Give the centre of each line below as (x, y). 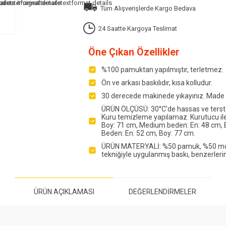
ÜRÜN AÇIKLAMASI (64, 192)
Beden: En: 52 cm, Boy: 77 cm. (148, 133)
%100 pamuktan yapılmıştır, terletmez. (162, 70)
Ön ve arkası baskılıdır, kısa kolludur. (157, 83)
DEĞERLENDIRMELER (162, 192)
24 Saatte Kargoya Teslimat (136, 29)
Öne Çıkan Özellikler (134, 52)
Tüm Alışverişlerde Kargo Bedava (147, 9)
